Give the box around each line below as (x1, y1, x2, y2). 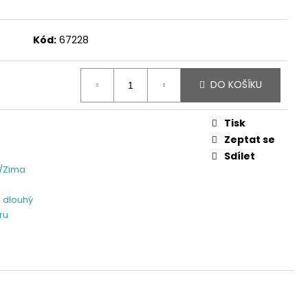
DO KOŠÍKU (210, 78, 262, 92)
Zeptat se (224, 132, 275, 146)
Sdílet (224, 148, 255, 163)
